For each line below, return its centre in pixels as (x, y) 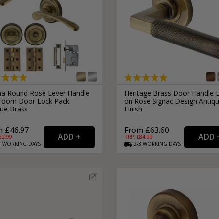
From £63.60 (147, 130)
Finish (133, 109)
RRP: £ (132, 137)
